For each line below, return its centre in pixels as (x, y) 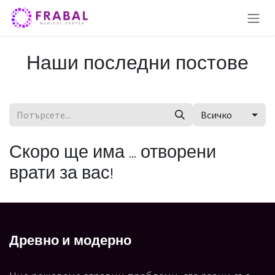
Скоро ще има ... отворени (113, 152)
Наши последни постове (137, 62)
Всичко (216, 115)
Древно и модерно (70, 240)
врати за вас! (61, 172)
